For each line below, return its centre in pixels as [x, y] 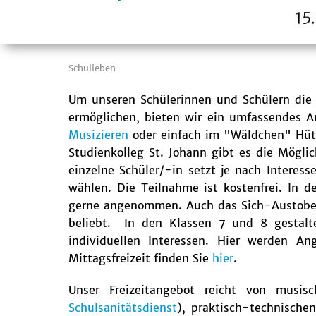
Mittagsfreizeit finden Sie [140, 259]
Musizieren [101, 135]
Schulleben [92, 68]
